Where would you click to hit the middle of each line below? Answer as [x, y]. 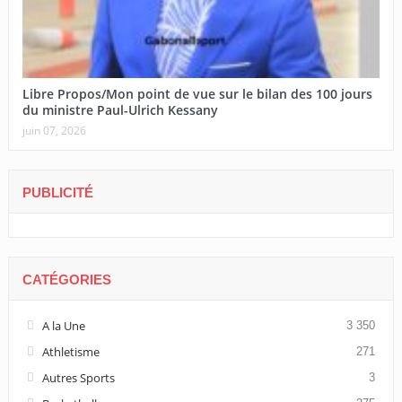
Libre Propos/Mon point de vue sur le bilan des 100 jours [197, 93]
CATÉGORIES [66, 279]
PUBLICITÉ [57, 192]
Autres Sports [78, 377]
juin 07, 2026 [54, 130]
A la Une [63, 325]
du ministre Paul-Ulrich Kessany [120, 109]
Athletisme [70, 351]
